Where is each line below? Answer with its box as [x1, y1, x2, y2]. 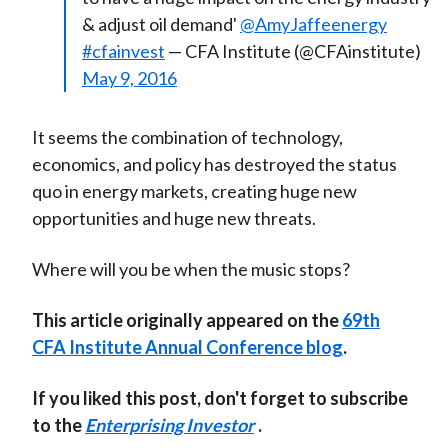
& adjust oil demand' [81, 13, 240, 36]
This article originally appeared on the [31, 309, 342, 332]
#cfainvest [81, 40, 165, 63]
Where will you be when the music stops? [31, 258, 350, 281]
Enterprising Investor [84, 414, 254, 437]
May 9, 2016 [81, 67, 177, 90]
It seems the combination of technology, [31, 126, 343, 149]
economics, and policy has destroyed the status [31, 153, 397, 176]
